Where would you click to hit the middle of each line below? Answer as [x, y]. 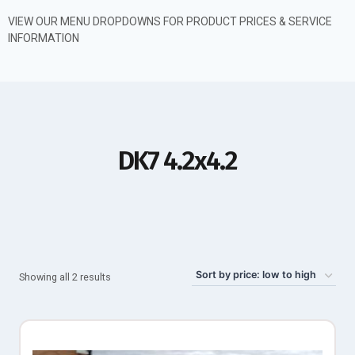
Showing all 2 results [65, 277]
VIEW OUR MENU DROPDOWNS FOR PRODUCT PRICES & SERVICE [170, 21]
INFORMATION [44, 38]
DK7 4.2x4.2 [177, 161]
